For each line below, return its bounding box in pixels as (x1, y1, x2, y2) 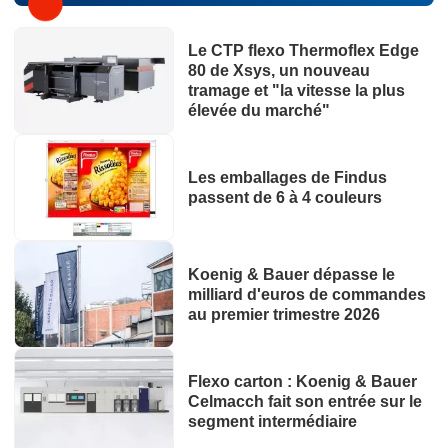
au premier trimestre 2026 (187, 305, 380, 323)
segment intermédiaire (187, 412, 357, 430)
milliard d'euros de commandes (187, 285, 426, 303)
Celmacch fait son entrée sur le (187, 392, 422, 410)
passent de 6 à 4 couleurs (187, 188, 382, 206)
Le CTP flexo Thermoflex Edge (187, 41, 419, 59)
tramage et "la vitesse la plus (187, 81, 405, 99)
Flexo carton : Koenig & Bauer (187, 372, 417, 390)
